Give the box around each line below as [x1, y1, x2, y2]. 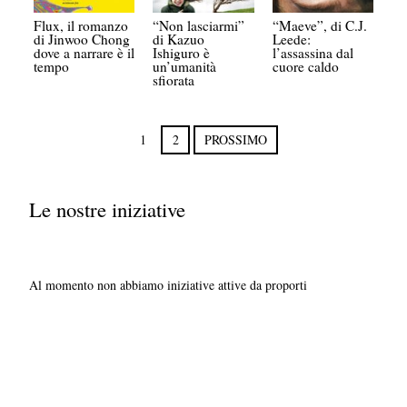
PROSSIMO [204, 131, 268, 149]
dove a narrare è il [34, 44, 135, 63]
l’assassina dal [272, 44, 353, 63]
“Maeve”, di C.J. [272, 16, 367, 35]
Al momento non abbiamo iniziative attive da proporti [29, 276, 308, 294]
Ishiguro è [153, 44, 211, 63]
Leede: [272, 30, 311, 49]
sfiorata [153, 71, 195, 90]
